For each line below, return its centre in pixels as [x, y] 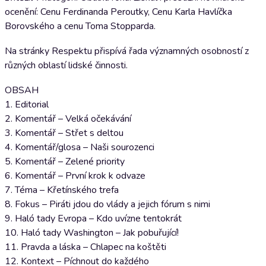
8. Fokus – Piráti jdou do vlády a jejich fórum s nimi [107, 204]
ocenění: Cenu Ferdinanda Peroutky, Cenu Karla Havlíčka [118, 12]
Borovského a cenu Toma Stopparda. [80, 26]
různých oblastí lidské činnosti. [66, 65]
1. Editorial [27, 104]
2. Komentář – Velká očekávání [68, 119]
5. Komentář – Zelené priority [65, 161]
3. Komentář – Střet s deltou [64, 133]
